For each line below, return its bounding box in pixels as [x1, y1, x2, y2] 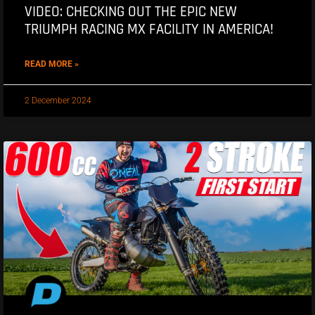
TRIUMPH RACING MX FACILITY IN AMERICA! [25, 20, 274, 39]
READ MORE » [25, 59, 79, 70]
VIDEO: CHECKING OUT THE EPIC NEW [25, 2, 237, 22]
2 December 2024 [25, 96, 91, 106]
